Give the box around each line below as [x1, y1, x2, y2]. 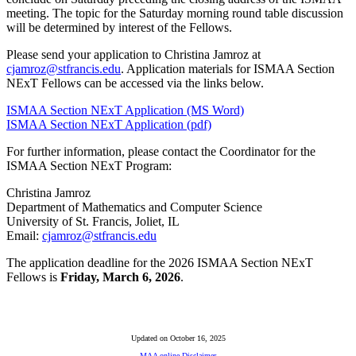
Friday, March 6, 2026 [60, 269, 180, 284]
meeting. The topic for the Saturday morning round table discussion [6, 6, 343, 20]
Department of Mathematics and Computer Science [6, 199, 262, 214]
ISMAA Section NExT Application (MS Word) [6, 103, 244, 117]
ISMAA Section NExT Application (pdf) [6, 117, 211, 131]
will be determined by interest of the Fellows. [6, 20, 232, 34]
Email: [6, 228, 42, 242]
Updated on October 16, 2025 [130, 334, 226, 343]
